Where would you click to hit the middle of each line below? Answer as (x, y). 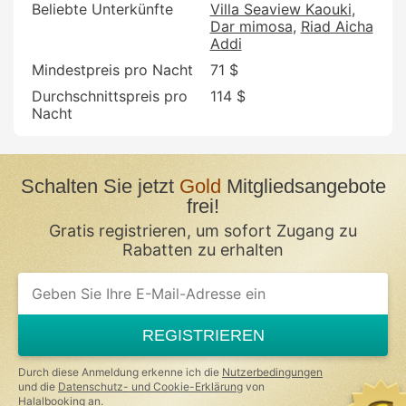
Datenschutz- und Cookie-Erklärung (150, 386)
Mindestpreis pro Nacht (112, 69)
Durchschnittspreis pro (110, 96)
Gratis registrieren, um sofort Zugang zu (203, 230)
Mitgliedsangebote (303, 186)
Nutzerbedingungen (272, 372)
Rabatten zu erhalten (203, 249)
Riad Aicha (337, 26)
